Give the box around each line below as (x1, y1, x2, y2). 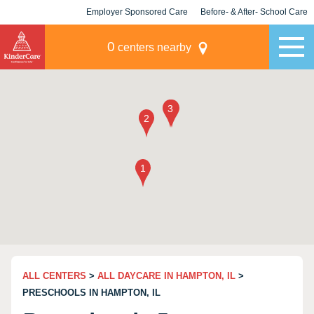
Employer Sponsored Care (86, 7, 188, 17)
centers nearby (114, 41, 191, 53)
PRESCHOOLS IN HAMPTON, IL (22, 287, 161, 298)
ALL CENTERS (22, 271, 86, 281)
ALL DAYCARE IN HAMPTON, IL (97, 271, 235, 281)
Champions (231, 32, 277, 41)
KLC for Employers (99, 32, 175, 41)
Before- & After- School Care (200, 7, 308, 17)
